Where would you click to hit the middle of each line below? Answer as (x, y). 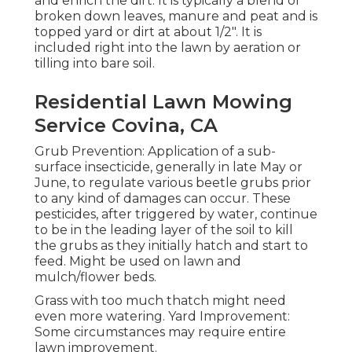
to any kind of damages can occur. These (163, 199)
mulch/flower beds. (95, 277)
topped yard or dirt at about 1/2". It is (148, 32)
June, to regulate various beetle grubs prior (173, 183)
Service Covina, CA (126, 126)
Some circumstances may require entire (160, 332)
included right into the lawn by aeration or (168, 48)
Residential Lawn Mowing (163, 102)
